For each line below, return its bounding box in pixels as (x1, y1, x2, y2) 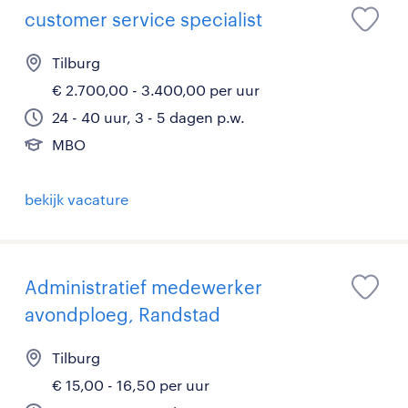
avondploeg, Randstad (25, 303, 220, 326)
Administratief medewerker (25, 276, 262, 299)
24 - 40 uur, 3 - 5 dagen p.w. (52, 108, 245, 127)
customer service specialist (25, 8, 262, 31)
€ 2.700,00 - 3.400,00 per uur (52, 81, 260, 99)
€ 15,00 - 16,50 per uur (52, 376, 209, 394)
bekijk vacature (25, 190, 128, 209)
